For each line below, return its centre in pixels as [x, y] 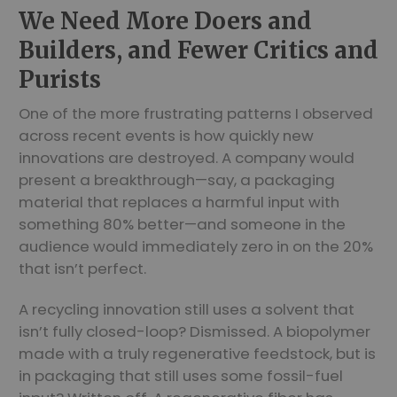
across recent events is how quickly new [166, 136]
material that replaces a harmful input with [179, 202]
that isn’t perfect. [82, 269]
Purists [60, 80]
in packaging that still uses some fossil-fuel [181, 376]
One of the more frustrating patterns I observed [196, 114]
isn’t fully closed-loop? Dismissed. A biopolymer [195, 332]
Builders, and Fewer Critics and [198, 51]
